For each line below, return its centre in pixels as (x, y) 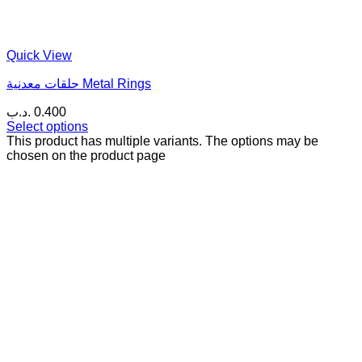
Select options (47, 127)
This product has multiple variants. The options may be (162, 141)
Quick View (39, 56)
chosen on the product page (86, 156)
